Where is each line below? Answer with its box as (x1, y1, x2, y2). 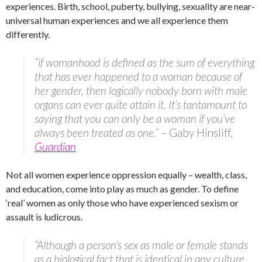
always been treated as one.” (35, 126, 161, 140)
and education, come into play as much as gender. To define (6, 183, 239, 195)
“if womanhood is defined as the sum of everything (35, 56, 254, 70)
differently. (6, 29, 50, 40)
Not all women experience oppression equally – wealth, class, (6, 169, 247, 181)
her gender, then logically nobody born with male (35, 84, 247, 98)
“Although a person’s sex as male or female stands (35, 238, 248, 252)
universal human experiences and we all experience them (6, 15, 228, 26)
